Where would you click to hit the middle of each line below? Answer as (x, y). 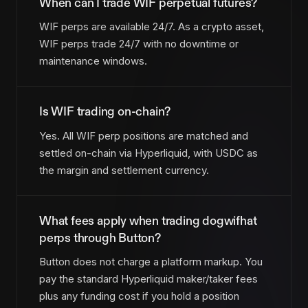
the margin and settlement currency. (124, 170)
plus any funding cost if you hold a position (139, 296)
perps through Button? (100, 238)
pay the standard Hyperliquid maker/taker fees (148, 279)
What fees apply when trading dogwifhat (148, 221)
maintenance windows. (93, 61)
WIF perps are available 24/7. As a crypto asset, (152, 27)
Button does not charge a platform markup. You (151, 262)
